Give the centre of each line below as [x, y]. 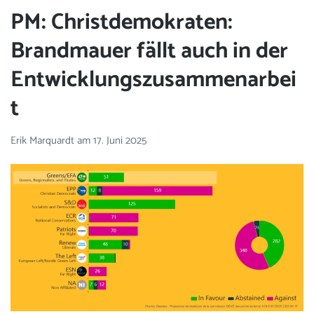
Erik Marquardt [44, 141]
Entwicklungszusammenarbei [153, 80]
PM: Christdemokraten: [122, 22]
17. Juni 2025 [120, 141]
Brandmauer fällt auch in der [149, 51]
